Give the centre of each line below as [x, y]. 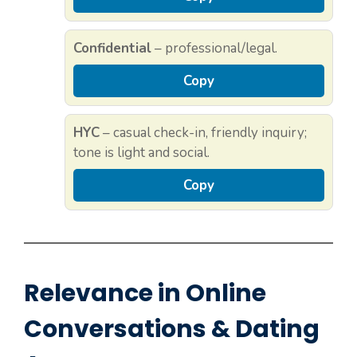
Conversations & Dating [172, 330]
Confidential [112, 49]
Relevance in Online [145, 294]
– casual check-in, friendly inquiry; [203, 133]
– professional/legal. [214, 49]
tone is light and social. [141, 153]
